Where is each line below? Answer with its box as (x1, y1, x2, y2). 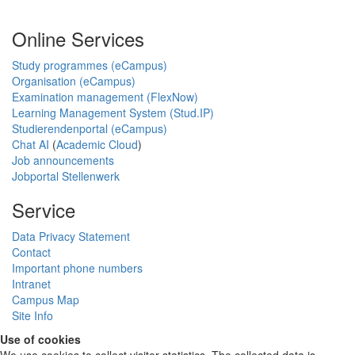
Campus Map (12, 291, 79, 307)
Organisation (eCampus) (12, 72, 136, 89)
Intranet (12, 275, 51, 292)
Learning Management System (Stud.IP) (12, 104, 214, 120)
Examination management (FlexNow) (12, 88, 198, 105)
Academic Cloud (56, 136, 138, 152)
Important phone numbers (12, 259, 143, 276)
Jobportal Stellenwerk (12, 167, 120, 184)
